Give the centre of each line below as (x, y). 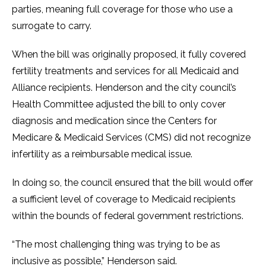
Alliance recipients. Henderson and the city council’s (124, 88)
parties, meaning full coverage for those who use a (122, 9)
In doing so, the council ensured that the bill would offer (132, 183)
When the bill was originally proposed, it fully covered (129, 54)
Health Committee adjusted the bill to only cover (119, 104)
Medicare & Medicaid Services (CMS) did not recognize (131, 137)
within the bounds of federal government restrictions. (129, 216)
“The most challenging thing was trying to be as (116, 244)
